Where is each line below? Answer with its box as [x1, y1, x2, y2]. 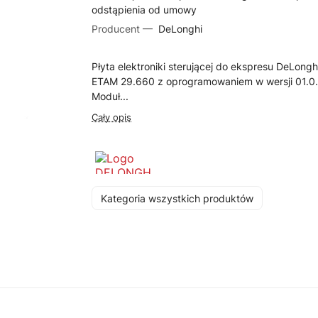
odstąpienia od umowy [92, 4, 197, 16]
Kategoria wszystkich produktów [101, 192, 254, 204]
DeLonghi [155, 23, 203, 35]
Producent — [92, 23, 156, 35]
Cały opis [92, 111, 132, 123]
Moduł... [92, 90, 129, 102]
